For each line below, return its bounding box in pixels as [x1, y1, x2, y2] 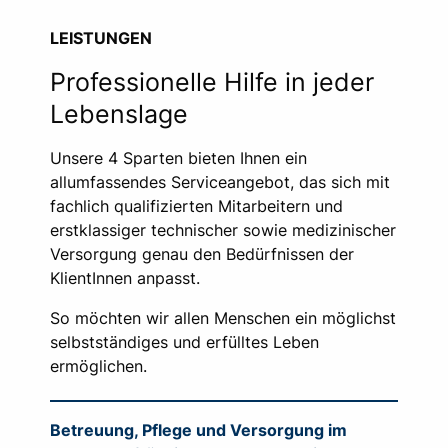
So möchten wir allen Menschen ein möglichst [50, 308, 396, 328]
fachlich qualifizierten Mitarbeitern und [50, 196, 343, 216]
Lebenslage [50, 99, 188, 129]
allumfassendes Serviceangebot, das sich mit [50, 172, 390, 192]
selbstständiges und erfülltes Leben [50, 332, 319, 352]
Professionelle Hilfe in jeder [50, 67, 374, 97]
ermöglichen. [50, 356, 147, 376]
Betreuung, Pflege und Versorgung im [50, 420, 347, 441]
